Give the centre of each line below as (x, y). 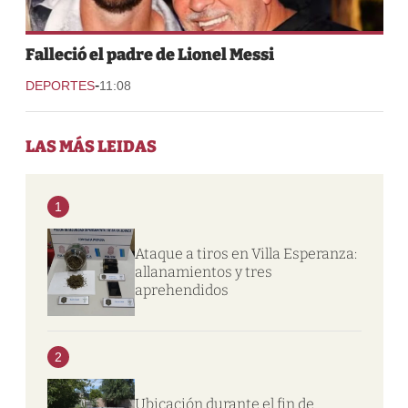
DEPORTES (60, 85)
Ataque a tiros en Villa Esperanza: (245, 253)
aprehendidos (181, 290)
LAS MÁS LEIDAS (91, 146)
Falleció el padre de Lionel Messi (149, 54)
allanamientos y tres (203, 271)
